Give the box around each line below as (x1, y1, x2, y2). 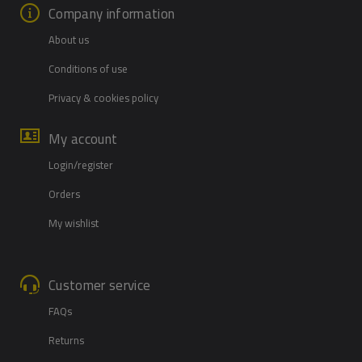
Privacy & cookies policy (48, 88, 158, 108)
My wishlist (48, 213, 99, 234)
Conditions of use (48, 59, 128, 79)
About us (48, 30, 89, 50)
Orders (48, 184, 80, 204)
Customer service (48, 272, 151, 299)
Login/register (48, 155, 113, 175)
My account (48, 126, 118, 153)
